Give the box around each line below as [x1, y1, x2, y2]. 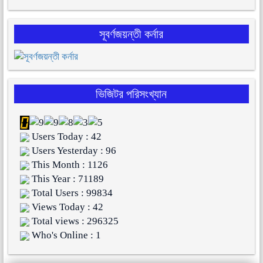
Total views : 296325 [29, 215, 119, 227]
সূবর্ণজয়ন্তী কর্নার [99, 28, 164, 41]
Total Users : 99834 [29, 187, 113, 199]
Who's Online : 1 [29, 230, 102, 241]
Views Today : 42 [29, 201, 104, 213]
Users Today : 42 [29, 131, 102, 143]
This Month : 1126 [29, 159, 109, 171]
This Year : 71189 [29, 173, 104, 185]
